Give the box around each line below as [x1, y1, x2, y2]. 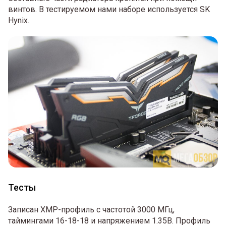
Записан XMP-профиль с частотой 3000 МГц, [8, 204, 175, 214]
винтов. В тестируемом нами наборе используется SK [8, 4, 210, 14]
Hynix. [8, 15, 29, 25]
